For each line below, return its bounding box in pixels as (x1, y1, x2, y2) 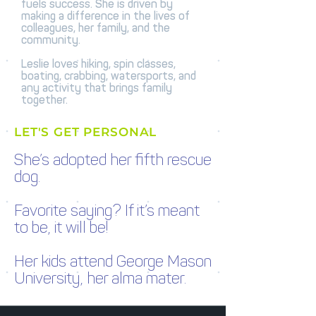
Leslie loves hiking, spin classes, (21, 57, 176, 71)
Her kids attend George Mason (14, 252, 212, 271)
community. (21, 33, 80, 47)
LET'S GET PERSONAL (14, 125, 157, 139)
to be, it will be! (14, 218, 108, 237)
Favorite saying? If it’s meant (14, 201, 200, 220)
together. (21, 93, 68, 107)
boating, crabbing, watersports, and (21, 69, 196, 83)
